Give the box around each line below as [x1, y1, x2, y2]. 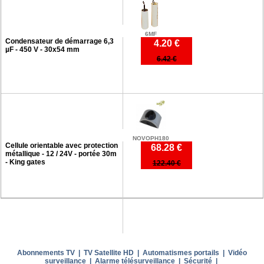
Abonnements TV [16, 248, 75, 257]
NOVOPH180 [133, 134, 170, 141]
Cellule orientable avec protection [5, 141, 118, 150]
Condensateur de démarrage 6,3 [5, 37, 114, 45]
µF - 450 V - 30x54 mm [5, 45, 80, 54]
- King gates [5, 157, 45, 166]
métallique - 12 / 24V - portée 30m [5, 149, 117, 158]
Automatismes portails [142, 248, 219, 257]
